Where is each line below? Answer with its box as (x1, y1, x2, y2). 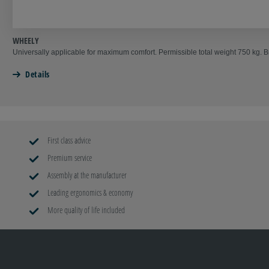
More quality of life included (46, 204, 125, 216)
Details (25, 68, 50, 80)
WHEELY (13, 35, 39, 47)
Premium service (46, 152, 92, 164)
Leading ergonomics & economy (46, 187, 133, 199)
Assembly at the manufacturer (46, 169, 127, 181)
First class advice (46, 134, 91, 147)
